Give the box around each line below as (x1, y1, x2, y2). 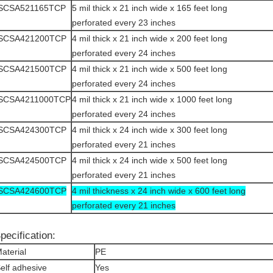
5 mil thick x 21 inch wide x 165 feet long (72, 3, 227, 13)
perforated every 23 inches (72, 18, 175, 27)
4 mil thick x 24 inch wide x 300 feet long (72, 125, 227, 135)
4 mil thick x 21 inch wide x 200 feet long (72, 34, 227, 43)
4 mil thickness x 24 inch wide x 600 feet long (72, 186, 246, 196)
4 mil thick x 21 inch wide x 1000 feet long (72, 94, 232, 104)
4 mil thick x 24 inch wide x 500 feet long (72, 155, 227, 165)
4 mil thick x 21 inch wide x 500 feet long (72, 64, 227, 74)
